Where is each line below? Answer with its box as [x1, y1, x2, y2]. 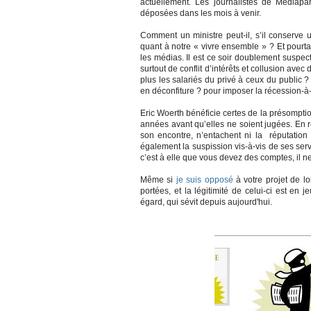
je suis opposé [176, 175, 233, 185]
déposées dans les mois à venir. [140, 8, 261, 18]
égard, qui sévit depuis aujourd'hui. [140, 197, 272, 207]
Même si [140, 175, 176, 185]
